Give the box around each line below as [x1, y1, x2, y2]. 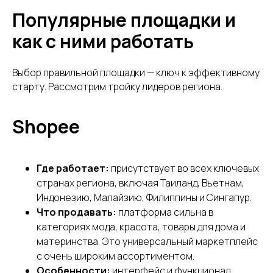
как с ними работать [12, 28, 194, 54]
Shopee [12, 113, 80, 139]
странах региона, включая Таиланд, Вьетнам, [37, 175, 244, 190]
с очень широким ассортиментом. [37, 249, 194, 263]
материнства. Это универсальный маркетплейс [37, 234, 258, 248]
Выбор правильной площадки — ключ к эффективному [12, 65, 260, 79]
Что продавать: [37, 205, 116, 219]
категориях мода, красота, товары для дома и [37, 219, 246, 233]
